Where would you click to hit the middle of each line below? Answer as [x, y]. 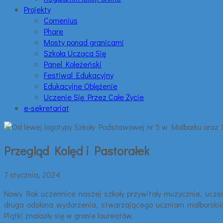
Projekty [37, 9]
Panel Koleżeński [73, 64]
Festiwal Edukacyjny [79, 75]
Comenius [61, 20]
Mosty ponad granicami [84, 42]
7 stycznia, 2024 [32, 174]
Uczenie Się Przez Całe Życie [94, 97]
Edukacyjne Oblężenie [81, 86]
